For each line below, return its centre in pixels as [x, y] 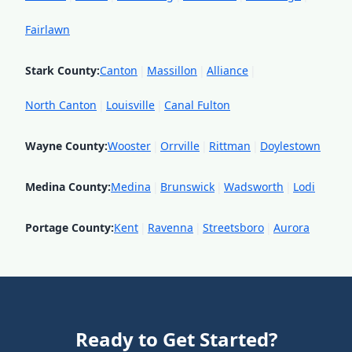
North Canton [61, 105]
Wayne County [65, 146]
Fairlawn [48, 29]
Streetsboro [233, 227]
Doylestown [290, 146]
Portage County [68, 227]
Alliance [227, 70]
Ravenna [170, 227]
